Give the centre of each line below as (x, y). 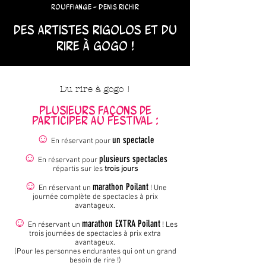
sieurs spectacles (138, 159)
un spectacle (133, 140)
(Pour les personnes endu (56, 252)
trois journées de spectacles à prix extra (95, 234)
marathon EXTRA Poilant (121, 224)
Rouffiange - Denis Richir (95, 7)
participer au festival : (95, 121)
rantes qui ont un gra (133, 252)
